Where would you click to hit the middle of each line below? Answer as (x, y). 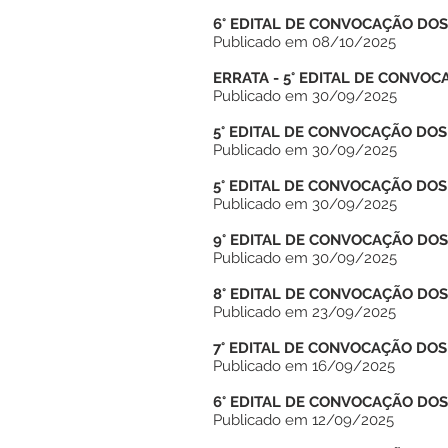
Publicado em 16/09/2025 (304, 366)
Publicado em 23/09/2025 (304, 312)
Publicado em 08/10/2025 (304, 42)
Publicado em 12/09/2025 (303, 420)
